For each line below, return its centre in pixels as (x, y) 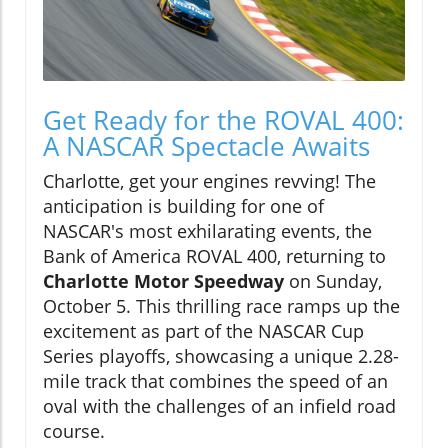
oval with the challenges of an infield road (219, 405)
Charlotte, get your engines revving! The (209, 180)
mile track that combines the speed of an (215, 380)
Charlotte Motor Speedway (163, 280)
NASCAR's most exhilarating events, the (207, 230)
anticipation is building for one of (183, 205)
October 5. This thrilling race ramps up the (221, 305)
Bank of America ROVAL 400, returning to (214, 255)
